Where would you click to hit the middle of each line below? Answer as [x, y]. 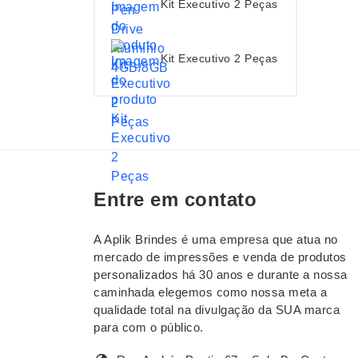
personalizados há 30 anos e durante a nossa [221, 275]
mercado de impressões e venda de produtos [220, 257]
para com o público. [149, 328]
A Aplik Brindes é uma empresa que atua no [216, 240]
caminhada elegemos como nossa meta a [210, 292]
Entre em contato [175, 200]
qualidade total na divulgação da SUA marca [217, 310]
